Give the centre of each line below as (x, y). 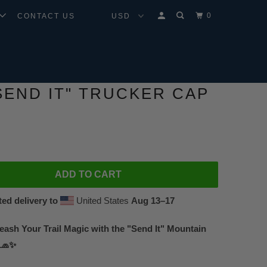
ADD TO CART (88, 174)
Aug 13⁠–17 (153, 201)
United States (102, 201)
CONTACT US (46, 16)
